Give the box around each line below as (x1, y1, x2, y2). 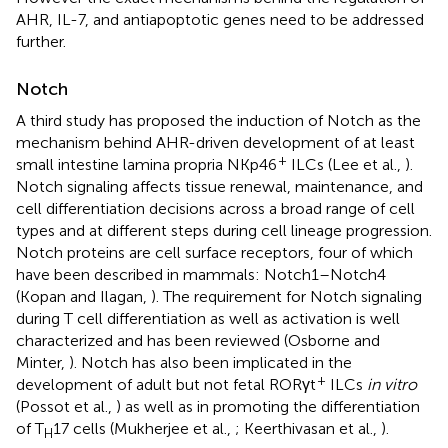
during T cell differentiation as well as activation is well (16, 308, 400, 328)
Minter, (16, 352, 69, 372)
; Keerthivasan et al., (235, 418, 381, 438)
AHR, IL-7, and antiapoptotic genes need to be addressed (16, 9, 424, 29)
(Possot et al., (16, 396, 116, 416)
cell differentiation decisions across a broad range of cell (16, 198, 415, 218)
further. (16, 31, 66, 51)
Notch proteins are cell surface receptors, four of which (16, 242, 413, 262)
